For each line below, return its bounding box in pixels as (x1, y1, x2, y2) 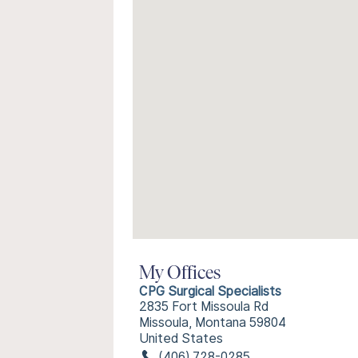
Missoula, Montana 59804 (139, 315, 286, 330)
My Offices (139, 265, 221, 284)
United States (139, 331, 223, 346)
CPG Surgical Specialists (139, 284, 281, 299)
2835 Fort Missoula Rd (139, 299, 268, 314)
